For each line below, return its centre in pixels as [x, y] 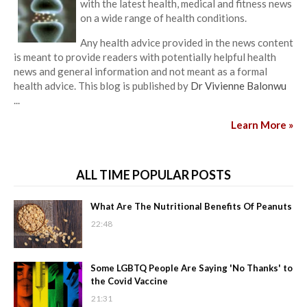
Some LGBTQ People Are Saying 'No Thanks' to [192, 268]
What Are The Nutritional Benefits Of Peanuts [191, 207]
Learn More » [262, 125]
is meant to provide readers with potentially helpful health [145, 57]
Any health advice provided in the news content [187, 43]
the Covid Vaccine [129, 281]
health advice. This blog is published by [102, 86]
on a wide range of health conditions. [163, 18]
